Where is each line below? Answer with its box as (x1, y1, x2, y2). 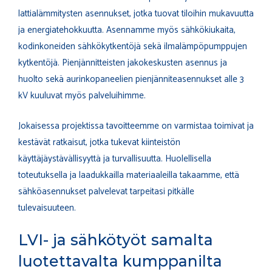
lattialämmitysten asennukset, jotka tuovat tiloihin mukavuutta (18, 6, 254, 22)
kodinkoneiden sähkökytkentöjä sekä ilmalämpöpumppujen (18, 39, 247, 55)
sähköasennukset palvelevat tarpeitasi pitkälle (18, 183, 194, 199)
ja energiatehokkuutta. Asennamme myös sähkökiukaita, (18, 22, 236, 38)
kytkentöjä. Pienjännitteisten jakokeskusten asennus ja (18, 55, 227, 71)
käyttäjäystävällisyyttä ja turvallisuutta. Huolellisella (18, 151, 211, 166)
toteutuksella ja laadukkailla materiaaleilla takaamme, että (18, 167, 239, 183)
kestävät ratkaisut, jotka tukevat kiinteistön (18, 134, 180, 150)
